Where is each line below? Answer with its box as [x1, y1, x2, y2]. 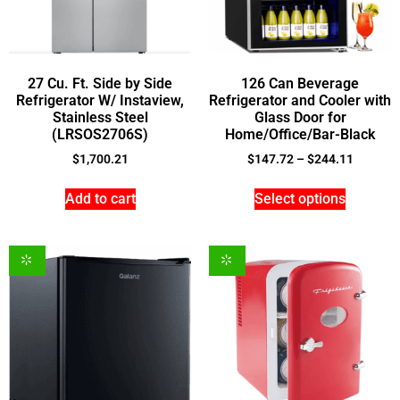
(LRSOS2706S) [52, 126, 148, 144]
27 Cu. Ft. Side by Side [28, 75, 172, 93]
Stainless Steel [52, 109, 148, 127]
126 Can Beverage [241, 75, 359, 93]
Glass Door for [254, 109, 346, 127]
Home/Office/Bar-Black [225, 126, 375, 144]
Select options [254, 190, 346, 208]
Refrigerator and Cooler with [209, 92, 391, 110]
